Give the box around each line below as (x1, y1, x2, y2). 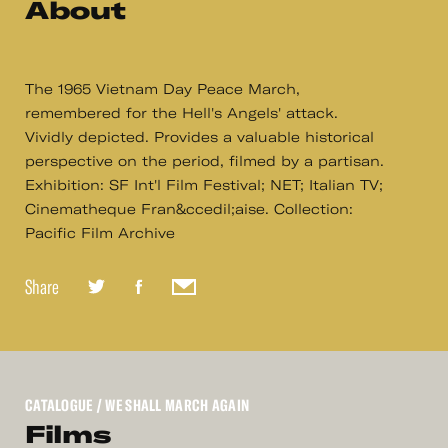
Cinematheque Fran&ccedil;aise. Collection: (25, 201, 353, 218)
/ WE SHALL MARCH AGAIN (92, 396, 250, 415)
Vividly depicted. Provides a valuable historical (25, 129, 374, 146)
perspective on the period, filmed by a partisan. (25, 153, 384, 170)
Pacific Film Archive (25, 225, 175, 242)
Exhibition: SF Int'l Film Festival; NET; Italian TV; (25, 177, 383, 194)
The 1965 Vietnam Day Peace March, (25, 81, 300, 98)
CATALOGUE (25, 396, 93, 415)
